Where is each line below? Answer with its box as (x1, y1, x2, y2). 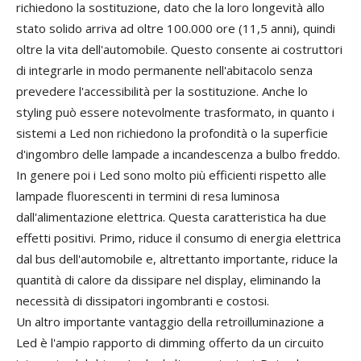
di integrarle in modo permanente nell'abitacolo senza (16, 62, 313, 79)
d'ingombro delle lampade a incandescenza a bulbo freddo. (16, 146, 340, 163)
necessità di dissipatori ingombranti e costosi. (16, 293, 269, 309)
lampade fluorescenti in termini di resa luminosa (16, 188, 280, 205)
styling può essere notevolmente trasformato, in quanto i (16, 104, 334, 121)
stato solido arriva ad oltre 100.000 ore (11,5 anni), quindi (16, 20, 335, 37)
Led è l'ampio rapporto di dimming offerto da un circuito (16, 334, 324, 351)
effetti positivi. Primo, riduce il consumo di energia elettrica (16, 230, 341, 247)
